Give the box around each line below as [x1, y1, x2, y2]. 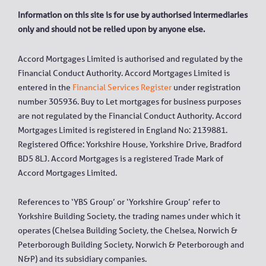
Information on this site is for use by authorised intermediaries [18, 9, 248, 20]
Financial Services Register [72, 81, 172, 93]
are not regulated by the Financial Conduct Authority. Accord [18, 110, 242, 121]
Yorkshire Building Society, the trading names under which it [18, 211, 240, 222]
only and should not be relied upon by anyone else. [18, 23, 205, 34]
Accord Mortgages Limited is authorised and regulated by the [18, 53, 243, 64]
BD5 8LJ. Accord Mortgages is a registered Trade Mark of [18, 153, 223, 164]
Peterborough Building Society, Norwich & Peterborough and [18, 239, 244, 251]
